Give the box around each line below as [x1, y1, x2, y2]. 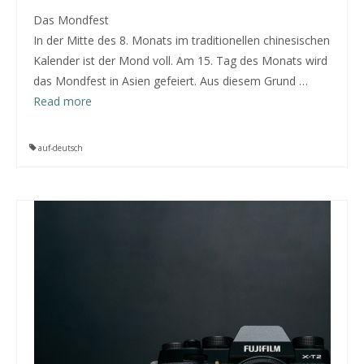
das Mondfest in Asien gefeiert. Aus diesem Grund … [33, 73, 308, 89]
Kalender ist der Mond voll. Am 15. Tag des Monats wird [33, 53, 327, 68]
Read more [33, 93, 92, 109]
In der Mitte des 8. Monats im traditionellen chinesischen [33, 32, 330, 48]
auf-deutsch [38, 142, 83, 154]
